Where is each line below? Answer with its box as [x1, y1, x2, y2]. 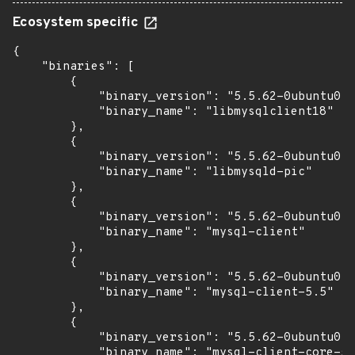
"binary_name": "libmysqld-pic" [13, 165, 312, 180]
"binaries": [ [13, 59, 134, 74]
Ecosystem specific [13, 14, 142, 32]
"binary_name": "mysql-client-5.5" [13, 285, 334, 300]
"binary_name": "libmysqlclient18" [13, 105, 334, 120]
